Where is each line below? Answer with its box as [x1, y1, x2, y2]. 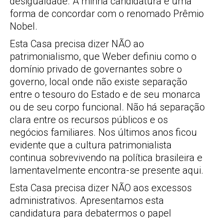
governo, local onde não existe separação [10, 76, 187, 88]
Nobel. [10, 20, 37, 32]
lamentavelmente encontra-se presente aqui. [10, 164, 203, 176]
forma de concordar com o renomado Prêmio [10, 8, 204, 19]
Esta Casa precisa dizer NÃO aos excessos [10, 182, 192, 194]
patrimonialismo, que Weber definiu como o [10, 51, 197, 62]
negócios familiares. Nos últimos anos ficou [10, 127, 197, 138]
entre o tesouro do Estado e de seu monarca [10, 89, 200, 100]
